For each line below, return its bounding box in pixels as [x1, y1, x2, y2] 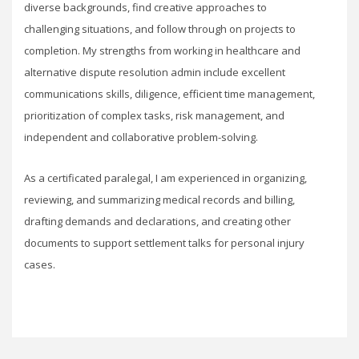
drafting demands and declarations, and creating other [24, 214, 291, 228]
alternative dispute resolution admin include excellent [24, 65, 285, 79]
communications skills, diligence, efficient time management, [24, 87, 315, 101]
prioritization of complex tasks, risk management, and [24, 108, 284, 123]
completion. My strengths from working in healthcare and [24, 43, 301, 58]
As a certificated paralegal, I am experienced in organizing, [24, 171, 307, 185]
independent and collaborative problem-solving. [24, 130, 258, 144]
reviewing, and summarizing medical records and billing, [24, 192, 295, 207]
